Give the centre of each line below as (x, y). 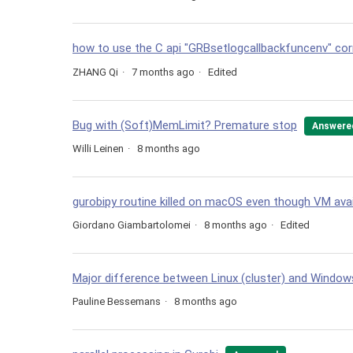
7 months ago (163, 72)
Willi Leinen (98, 148)
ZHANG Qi (95, 72)
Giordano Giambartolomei (132, 225)
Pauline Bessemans (117, 301)
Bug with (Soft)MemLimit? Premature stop (185, 125)
